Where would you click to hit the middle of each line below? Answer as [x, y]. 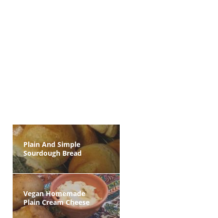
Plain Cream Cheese [56, 202]
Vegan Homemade [54, 193]
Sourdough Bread [53, 153]
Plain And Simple [52, 144]
